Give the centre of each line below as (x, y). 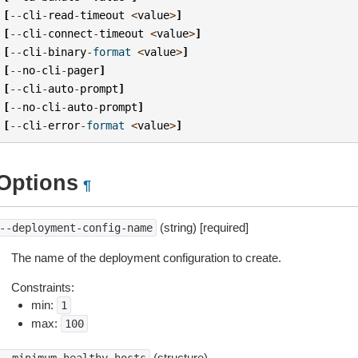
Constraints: (42, 287)
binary (68, 52)
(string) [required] (202, 227)
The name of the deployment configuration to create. (146, 258)
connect (71, 33)
